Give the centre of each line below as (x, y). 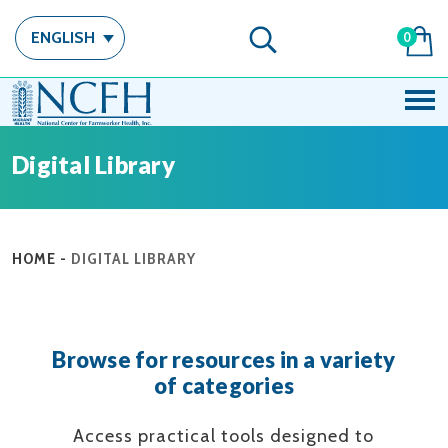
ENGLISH (63, 38)
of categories (224, 385)
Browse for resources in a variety (224, 359)
